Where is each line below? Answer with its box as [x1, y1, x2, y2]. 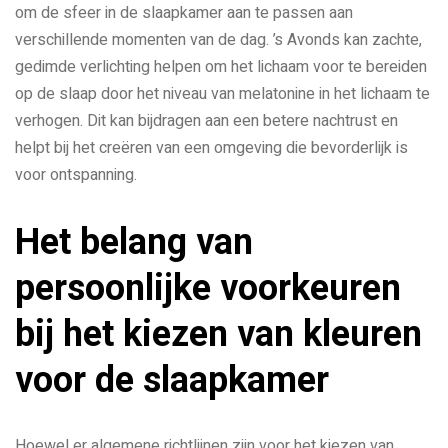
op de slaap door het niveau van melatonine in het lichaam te [15, 82, 430, 107]
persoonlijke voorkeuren [15, 267, 401, 309]
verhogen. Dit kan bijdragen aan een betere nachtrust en [15, 109, 398, 134]
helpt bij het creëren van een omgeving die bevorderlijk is [15, 136, 408, 161]
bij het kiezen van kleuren [15, 313, 422, 355]
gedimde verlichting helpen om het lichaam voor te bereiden [15, 55, 427, 80]
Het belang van [15, 221, 253, 263]
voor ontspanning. [15, 163, 137, 188]
